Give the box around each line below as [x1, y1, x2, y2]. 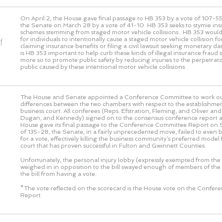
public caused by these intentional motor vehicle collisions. [20, 63, 186, 70]
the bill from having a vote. [20, 170, 97, 177]
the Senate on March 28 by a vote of [20, 21, 127, 29]
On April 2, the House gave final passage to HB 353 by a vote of [20, 14, 202, 22]
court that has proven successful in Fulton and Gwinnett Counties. [20, 142, 206, 149]
